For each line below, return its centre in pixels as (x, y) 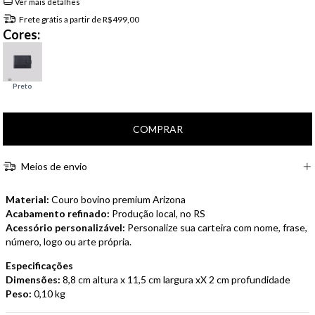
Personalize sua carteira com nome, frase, (216, 228)
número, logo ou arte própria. (69, 242)
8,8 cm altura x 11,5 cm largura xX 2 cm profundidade (175, 280)
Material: (27, 200)
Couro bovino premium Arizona (117, 200)
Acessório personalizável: (65, 228)
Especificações (39, 266)
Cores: (21, 34)
